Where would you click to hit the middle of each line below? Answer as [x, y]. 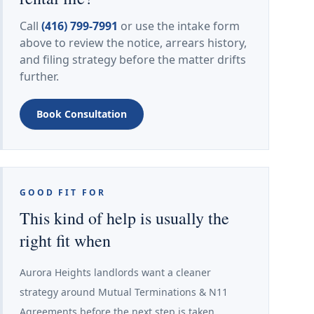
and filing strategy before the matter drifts [133, 60]
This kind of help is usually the [124, 218]
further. [39, 76]
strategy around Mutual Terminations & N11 [124, 292]
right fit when [65, 240]
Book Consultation [82, 114]
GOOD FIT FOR [63, 192]
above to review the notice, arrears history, [133, 43]
